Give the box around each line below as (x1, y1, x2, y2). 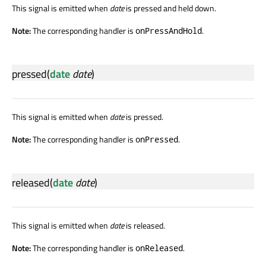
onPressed (135, 133, 178, 145)
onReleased (135, 242, 183, 254)
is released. (124, 218, 165, 232)
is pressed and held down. (124, 1, 216, 14)
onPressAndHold (135, 24, 202, 36)
